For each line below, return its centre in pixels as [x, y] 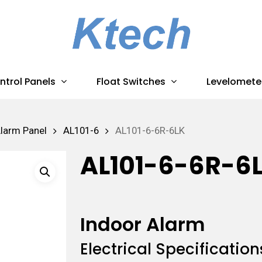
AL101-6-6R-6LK [150, 131]
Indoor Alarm [142, 224]
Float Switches [131, 82]
